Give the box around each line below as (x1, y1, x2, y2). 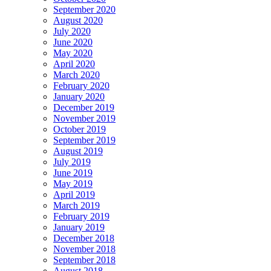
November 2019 (53, 113, 116, 123)
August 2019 (53, 145, 103, 156)
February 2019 (53, 211, 109, 221)
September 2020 (53, 4, 116, 15)
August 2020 (53, 15, 103, 25)
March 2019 (53, 200, 100, 211)
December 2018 (53, 232, 114, 243)
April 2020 (53, 58, 95, 69)
